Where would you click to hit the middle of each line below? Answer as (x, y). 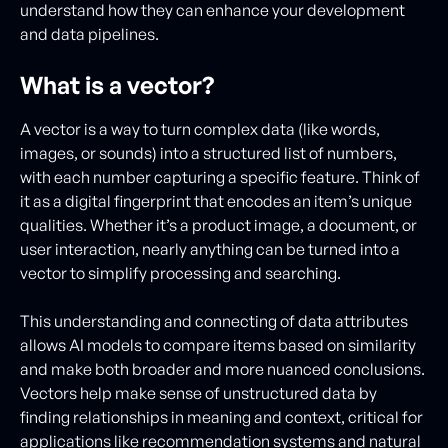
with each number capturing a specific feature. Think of (220, 177)
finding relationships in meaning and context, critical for (221, 417)
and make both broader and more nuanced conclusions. (222, 369)
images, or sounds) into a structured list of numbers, (208, 153)
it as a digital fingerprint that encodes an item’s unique (216, 201)
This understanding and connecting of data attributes (214, 321)
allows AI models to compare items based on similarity (218, 345)
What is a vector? (117, 85)
